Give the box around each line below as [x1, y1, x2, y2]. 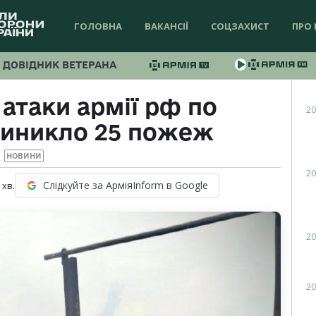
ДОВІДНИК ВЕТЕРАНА [3, 59, 116, 71]
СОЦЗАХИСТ [211, 20, 269, 32]
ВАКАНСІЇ [145, 20, 188, 32]
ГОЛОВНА [74, 20, 122, 32]
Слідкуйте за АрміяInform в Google [43, 178, 208, 193]
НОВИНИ [6, 152, 42, 161]
